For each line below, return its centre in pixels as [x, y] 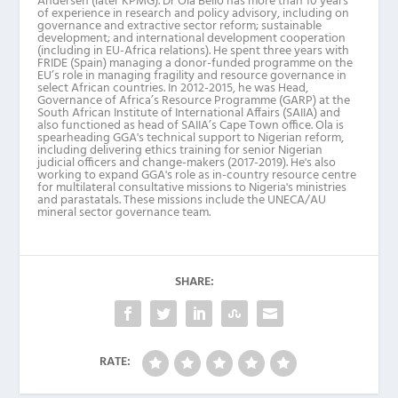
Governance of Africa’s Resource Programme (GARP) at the [194, 100]
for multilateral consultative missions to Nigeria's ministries [192, 187]
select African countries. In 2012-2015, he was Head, [173, 88]
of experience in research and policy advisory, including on [194, 13]
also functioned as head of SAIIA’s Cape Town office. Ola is [191, 125]
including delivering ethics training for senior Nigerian [180, 150]
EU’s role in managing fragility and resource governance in [192, 76]
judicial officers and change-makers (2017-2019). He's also [187, 163]
